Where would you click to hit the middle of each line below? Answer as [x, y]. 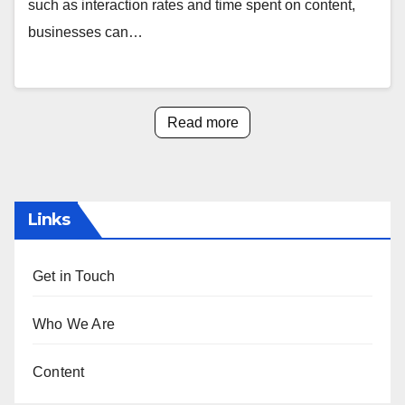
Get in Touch [74, 277]
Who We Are [74, 325]
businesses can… [85, 33]
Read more [202, 122]
